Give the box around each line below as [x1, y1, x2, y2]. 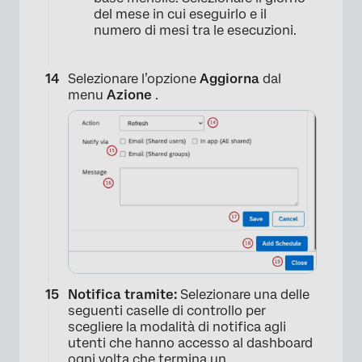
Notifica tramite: [68, 286, 177, 302]
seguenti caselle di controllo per [68, 302, 266, 318]
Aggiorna [200, 71, 259, 87]
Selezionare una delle [177, 286, 309, 302]
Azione [107, 87, 155, 103]
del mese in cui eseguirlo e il [94, 6, 267, 23]
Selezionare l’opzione [68, 71, 200, 87]
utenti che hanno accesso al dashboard [68, 335, 313, 351]
